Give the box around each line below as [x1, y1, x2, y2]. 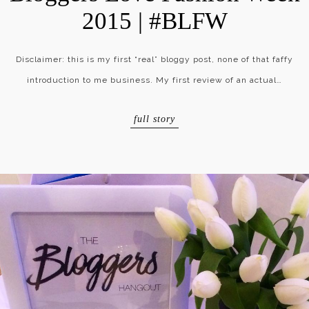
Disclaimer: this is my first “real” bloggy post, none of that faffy [16, 54, 293, 65]
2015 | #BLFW [81, 8, 228, 35]
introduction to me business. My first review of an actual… [27, 75, 282, 86]
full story [134, 114, 175, 125]
